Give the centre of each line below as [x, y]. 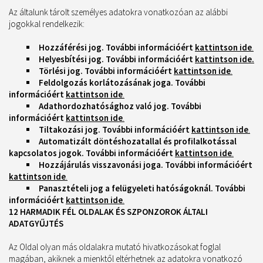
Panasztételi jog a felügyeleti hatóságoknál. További [142, 188]
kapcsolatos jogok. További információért [91, 153]
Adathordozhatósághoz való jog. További [120, 106]
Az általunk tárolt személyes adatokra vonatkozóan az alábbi [118, 12]
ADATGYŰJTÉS [36, 223]
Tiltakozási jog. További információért [114, 129]
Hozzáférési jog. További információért [116, 47]
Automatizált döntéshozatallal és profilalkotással [138, 141]
